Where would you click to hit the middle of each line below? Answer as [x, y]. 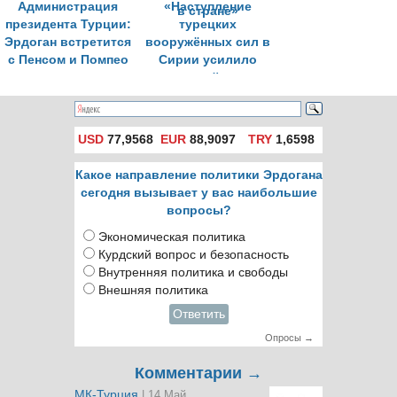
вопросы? [198, 210]
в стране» [208, 95]
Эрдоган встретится [68, 42]
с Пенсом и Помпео [68, 60]
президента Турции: [68, 24]
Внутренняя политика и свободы [193, 272]
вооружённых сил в [208, 42]
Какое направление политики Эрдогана [198, 175]
